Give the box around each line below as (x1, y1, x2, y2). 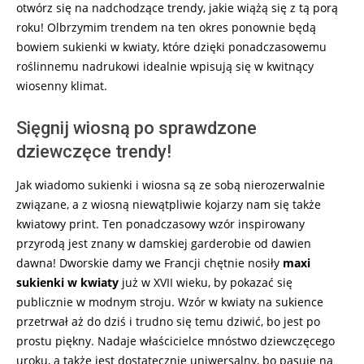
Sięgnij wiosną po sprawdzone (16, 118, 257, 138)
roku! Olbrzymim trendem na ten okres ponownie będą (16, 19, 316, 35)
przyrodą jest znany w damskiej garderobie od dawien (16, 236, 311, 251)
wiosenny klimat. (16, 78, 107, 93)
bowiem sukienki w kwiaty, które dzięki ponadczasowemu (16, 39, 327, 54)
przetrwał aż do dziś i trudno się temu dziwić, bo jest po (16, 314, 320, 329)
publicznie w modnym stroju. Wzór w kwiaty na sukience (16, 294, 323, 310)
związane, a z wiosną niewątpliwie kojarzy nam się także (16, 197, 321, 212)
